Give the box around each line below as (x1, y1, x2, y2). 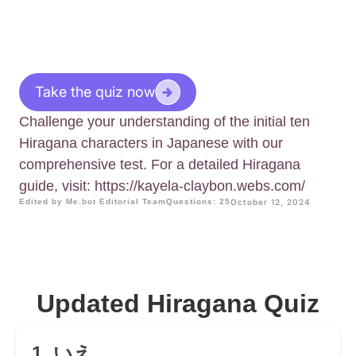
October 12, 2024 (230, 197, 311, 207)
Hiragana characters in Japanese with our (19, 135, 283, 152)
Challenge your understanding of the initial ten (19, 114, 310, 130)
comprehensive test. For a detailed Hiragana (19, 157, 300, 173)
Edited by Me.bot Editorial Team (19, 197, 166, 207)
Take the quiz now (35, 83, 155, 101)
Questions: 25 (166, 197, 230, 207)
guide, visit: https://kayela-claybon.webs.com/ (19, 178, 305, 195)
